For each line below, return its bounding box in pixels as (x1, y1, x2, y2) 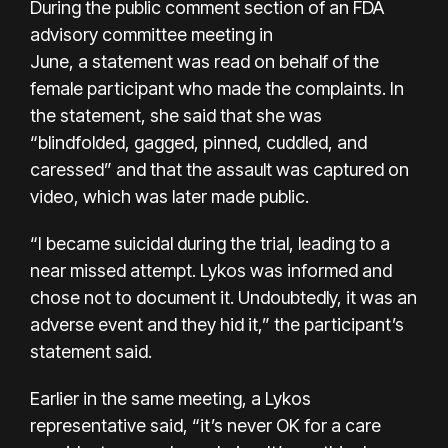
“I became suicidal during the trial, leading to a (30, 232, 390, 254)
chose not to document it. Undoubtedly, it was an (30, 286, 417, 308)
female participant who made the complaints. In (30, 77, 404, 99)
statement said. (30, 340, 152, 362)
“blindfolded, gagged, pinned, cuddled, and (30, 131, 367, 153)
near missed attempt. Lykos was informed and (30, 259, 392, 281)
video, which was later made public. (30, 185, 309, 207)
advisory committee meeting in (30, 23, 273, 45)
